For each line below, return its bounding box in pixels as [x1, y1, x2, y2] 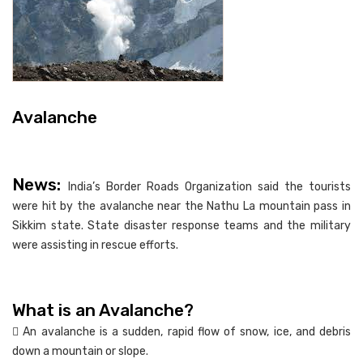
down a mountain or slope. [12, 344, 148, 358]
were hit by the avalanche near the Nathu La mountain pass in [12, 199, 351, 213]
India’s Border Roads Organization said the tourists [68, 179, 351, 194]
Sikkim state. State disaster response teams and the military [12, 218, 351, 233]
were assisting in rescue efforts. [12, 237, 178, 252]
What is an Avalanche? [12, 299, 194, 320]
